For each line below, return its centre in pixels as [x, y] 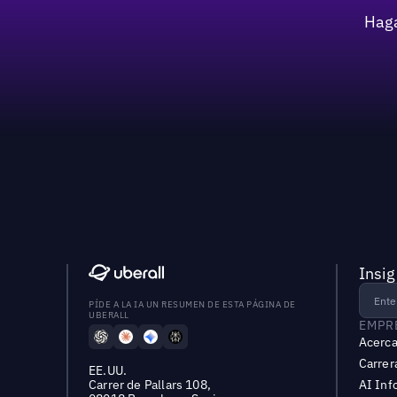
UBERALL [109, 315]
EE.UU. [108, 371]
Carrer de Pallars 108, [150, 385]
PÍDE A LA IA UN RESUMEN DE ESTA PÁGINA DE [192, 305]
